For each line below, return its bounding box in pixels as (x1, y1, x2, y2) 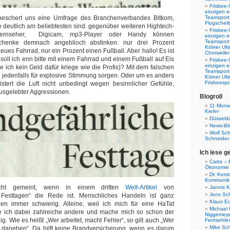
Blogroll (200, 93, 222, 100)
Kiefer (205, 108, 219, 114)
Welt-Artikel (125, 184, 158, 191)
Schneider (205, 136, 229, 141)
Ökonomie (205, 164, 229, 170)
